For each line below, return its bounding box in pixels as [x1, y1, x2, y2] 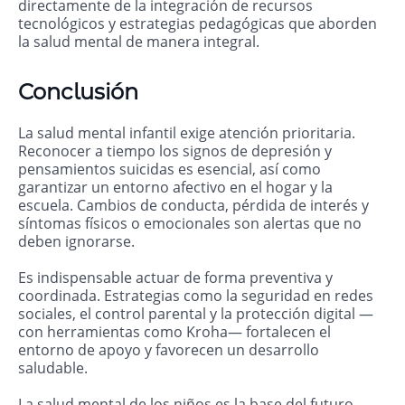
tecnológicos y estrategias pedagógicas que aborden [18, 14, 377, 34]
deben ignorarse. [18, 231, 135, 252]
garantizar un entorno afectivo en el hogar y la [18, 177, 333, 198]
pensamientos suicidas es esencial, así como [18, 159, 321, 180]
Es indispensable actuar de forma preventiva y [18, 268, 333, 288]
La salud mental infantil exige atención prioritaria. [18, 123, 355, 144]
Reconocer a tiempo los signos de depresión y [18, 141, 332, 162]
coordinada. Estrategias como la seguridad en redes [18, 286, 373, 306]
